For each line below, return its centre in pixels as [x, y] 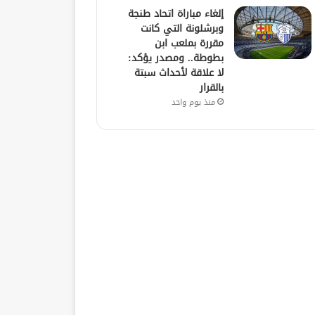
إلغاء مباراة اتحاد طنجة [175, 13]
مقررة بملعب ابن [189, 43]
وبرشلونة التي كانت [182, 28]
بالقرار [211, 87]
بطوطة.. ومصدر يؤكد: [175, 58]
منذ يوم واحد [193, 102]
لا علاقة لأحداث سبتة [179, 72]
